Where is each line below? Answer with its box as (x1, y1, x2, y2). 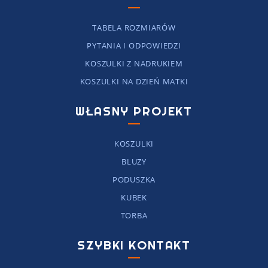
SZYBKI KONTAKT (77, 237, 191, 254)
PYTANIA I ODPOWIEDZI (87, 40, 181, 51)
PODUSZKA (112, 174, 156, 185)
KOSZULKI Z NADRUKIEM (85, 58, 183, 69)
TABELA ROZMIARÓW (92, 22, 176, 33)
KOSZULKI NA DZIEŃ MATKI (80, 76, 188, 87)
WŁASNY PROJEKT (75, 103, 193, 120)
